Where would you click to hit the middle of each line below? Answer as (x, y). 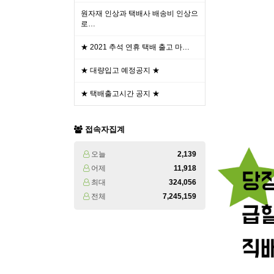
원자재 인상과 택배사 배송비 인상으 (139, 13)
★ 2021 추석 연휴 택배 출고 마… (135, 47)
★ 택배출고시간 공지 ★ (120, 94)
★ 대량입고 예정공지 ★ (120, 70)
